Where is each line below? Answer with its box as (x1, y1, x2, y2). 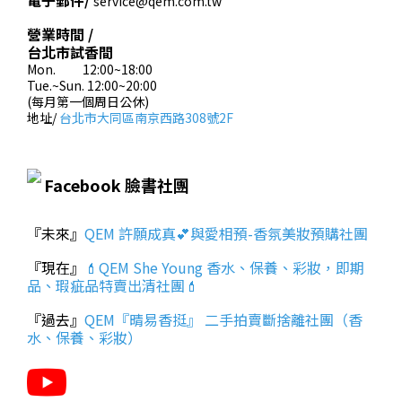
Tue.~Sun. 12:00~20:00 (27, 76, 157, 94)
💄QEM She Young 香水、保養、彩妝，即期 (84, 257, 364, 278)
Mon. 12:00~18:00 (27, 60, 153, 78)
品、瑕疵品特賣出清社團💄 (27, 275, 199, 296)
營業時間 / (27, 23, 93, 45)
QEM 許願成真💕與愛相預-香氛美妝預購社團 (84, 223, 368, 244)
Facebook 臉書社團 (44, 172, 189, 197)
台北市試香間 (27, 41, 113, 63)
